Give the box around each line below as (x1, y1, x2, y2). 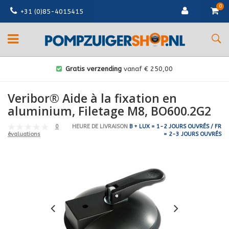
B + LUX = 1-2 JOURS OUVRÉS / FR (128, 123, 221, 130)
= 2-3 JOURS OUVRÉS (164, 131, 221, 138)
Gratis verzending (65, 65, 122, 73)
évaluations (8, 131, 40, 138)
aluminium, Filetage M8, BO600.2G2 (8, 103, 211, 119)
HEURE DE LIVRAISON (72, 123, 128, 130)
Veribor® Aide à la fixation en (8, 90, 177, 106)
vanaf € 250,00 (122, 65, 173, 73)
